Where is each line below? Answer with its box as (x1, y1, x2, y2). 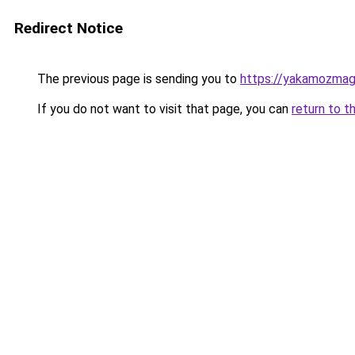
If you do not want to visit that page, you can (34, 101, 292, 116)
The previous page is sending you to (34, 71, 240, 86)
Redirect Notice (14, 19, 123, 37)
